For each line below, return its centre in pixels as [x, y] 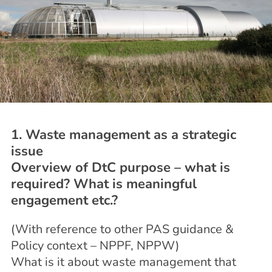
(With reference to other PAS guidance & [122, 229]
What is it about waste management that [124, 262]
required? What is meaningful [104, 184]
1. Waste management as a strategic [124, 135]
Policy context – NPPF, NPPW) [95, 246]
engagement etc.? [64, 201]
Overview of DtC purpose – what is [121, 168]
